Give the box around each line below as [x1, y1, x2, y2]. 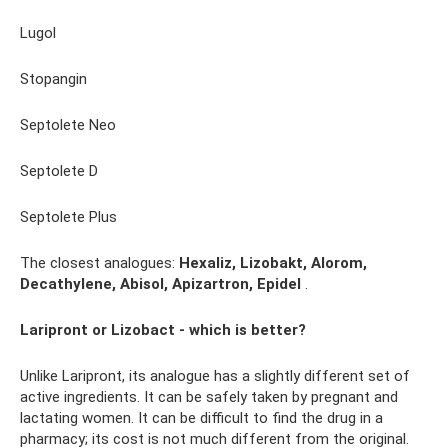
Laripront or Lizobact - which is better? [20, 321, 306, 340]
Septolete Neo [20, 116, 116, 135]
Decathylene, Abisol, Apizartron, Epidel [20, 275, 301, 294]
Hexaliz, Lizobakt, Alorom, [179, 254, 367, 273]
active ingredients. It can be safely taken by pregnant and [20, 388, 398, 407]
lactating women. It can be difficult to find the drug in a [20, 409, 383, 428]
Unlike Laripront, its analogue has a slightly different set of [20, 367, 410, 386]
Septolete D [20, 162, 98, 181]
